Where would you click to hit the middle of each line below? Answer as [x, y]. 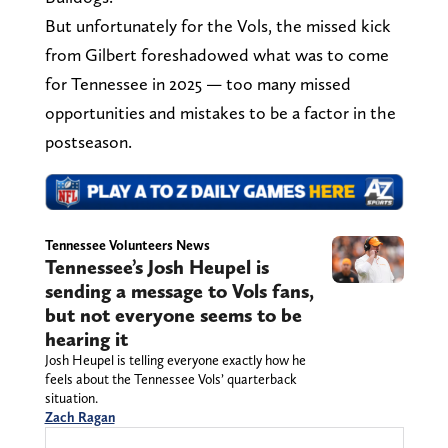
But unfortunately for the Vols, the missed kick [217, 26]
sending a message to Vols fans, [179, 291]
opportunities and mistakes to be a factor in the [220, 113]
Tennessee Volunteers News [127, 245]
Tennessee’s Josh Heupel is [156, 267]
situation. [71, 398]
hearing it [86, 339]
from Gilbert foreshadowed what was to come [216, 55]
